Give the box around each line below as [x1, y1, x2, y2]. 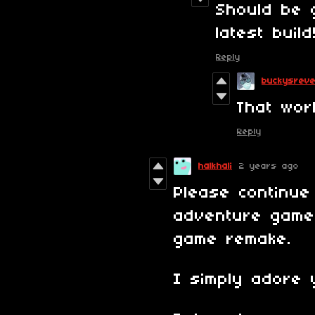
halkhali [198, 162, 232, 171]
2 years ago [239, 162, 299, 171]
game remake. [174, 231, 292, 248]
